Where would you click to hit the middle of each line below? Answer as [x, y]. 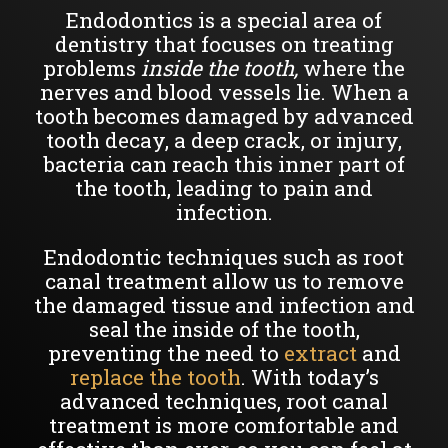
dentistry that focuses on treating [224, 43]
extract [320, 352]
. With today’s [309, 376]
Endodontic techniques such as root [224, 256]
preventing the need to [165, 352]
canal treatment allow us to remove [224, 280]
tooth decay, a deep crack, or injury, [224, 139]
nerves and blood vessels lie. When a [224, 91]
